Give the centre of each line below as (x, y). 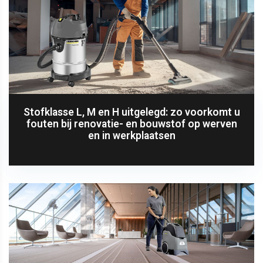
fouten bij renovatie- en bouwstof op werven (131, 124)
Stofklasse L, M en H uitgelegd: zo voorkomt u (131, 112)
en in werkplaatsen (131, 135)
